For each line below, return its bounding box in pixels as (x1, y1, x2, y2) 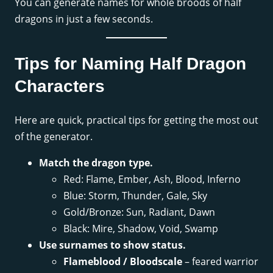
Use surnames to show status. (39, 238, 186, 252)
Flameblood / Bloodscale (63, 254, 182, 268)
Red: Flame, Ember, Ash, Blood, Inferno (63, 172, 241, 186)
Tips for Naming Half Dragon (15, 54, 246, 74)
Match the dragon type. (39, 155, 153, 169)
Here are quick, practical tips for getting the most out (15, 113, 258, 127)
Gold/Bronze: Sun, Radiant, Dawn (63, 205, 215, 219)
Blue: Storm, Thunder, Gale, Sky (63, 188, 207, 202)
